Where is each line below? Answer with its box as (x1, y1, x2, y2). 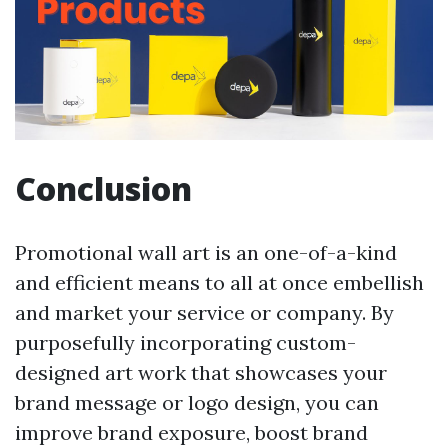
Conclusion (15, 167, 192, 211)
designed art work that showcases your (15, 360, 387, 386)
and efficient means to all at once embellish (15, 270, 424, 296)
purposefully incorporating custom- (15, 330, 356, 356)
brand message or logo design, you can (15, 390, 379, 416)
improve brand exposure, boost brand (15, 420, 368, 446)
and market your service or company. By (15, 300, 394, 326)
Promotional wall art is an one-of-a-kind (15, 240, 397, 266)
